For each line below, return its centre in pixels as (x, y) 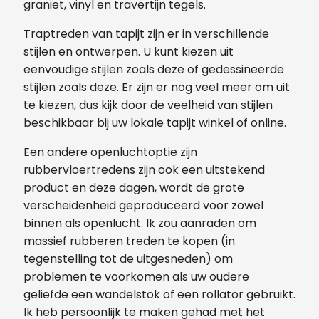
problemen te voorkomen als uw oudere (136, 276)
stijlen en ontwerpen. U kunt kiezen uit (129, 51)
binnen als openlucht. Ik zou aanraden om (140, 223)
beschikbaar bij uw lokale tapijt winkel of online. (155, 122)
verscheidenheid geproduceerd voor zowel (143, 205)
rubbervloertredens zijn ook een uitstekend (144, 169)
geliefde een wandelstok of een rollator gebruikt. (159, 294)
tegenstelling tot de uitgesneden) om (128, 258)
